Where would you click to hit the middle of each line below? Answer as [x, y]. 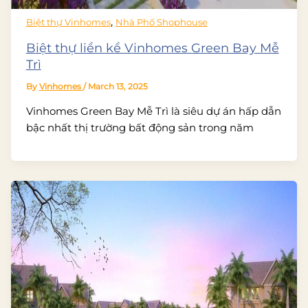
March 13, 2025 [118, 87]
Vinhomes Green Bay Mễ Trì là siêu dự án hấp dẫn [153, 111]
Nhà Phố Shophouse [161, 23]
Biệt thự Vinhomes [68, 23]
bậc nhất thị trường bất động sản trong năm [140, 128]
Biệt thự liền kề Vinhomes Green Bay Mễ [152, 48]
